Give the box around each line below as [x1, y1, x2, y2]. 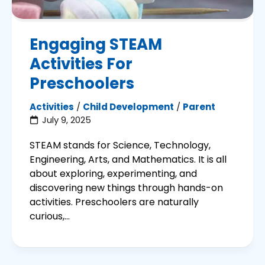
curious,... [30, 209, 70, 223]
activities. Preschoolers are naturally [30, 195, 199, 209]
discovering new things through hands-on [30, 180, 223, 195]
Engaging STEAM [30, 33, 162, 55]
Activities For [30, 53, 132, 75]
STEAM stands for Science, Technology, [30, 138, 211, 152]
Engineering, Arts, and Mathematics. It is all [30, 152, 227, 166]
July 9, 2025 [42, 113, 91, 126]
